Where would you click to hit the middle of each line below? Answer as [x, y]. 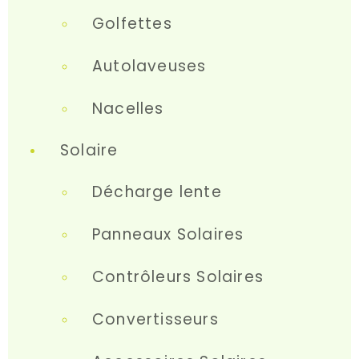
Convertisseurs [155, 319]
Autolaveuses [149, 66]
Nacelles [128, 109]
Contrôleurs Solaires [178, 277]
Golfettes [132, 24]
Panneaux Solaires [168, 234]
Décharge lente [157, 192]
